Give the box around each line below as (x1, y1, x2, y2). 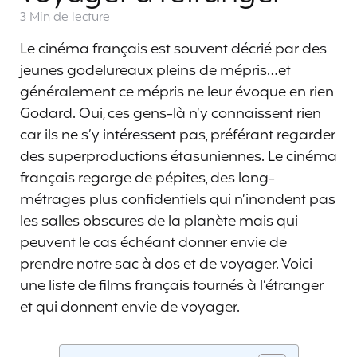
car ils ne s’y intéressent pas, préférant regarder (20, 124, 335, 147)
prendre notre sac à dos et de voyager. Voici (20, 253, 312, 276)
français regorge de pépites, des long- (20, 167, 275, 190)
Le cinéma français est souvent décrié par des (20, 37, 327, 61)
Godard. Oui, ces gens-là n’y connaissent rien (20, 102, 321, 125)
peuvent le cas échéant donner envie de (20, 231, 287, 254)
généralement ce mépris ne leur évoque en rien (20, 80, 334, 104)
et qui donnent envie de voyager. (20, 296, 240, 319)
